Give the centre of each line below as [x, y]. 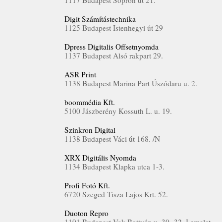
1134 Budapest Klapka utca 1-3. [114, 166]
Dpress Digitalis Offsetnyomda [111, 47]
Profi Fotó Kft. [87, 185]
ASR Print [80, 74]
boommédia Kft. [90, 102]
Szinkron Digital [90, 130]
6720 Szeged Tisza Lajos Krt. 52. [116, 194]
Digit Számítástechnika [100, 19]
